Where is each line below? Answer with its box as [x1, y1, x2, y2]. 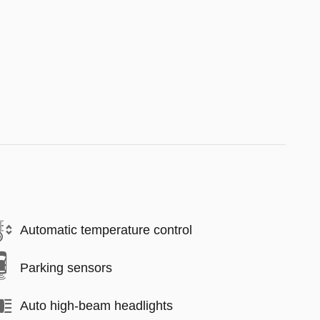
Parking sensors [20, 261, 112, 275]
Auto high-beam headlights [20, 299, 173, 313]
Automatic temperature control [20, 223, 192, 237]
